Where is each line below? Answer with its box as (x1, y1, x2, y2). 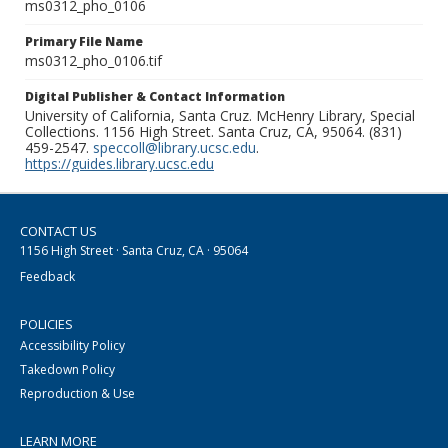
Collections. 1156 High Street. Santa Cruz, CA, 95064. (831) (25, 122, 402, 142)
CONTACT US (20, 222, 97, 241)
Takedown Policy (20, 361, 115, 379)
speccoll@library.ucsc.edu (93, 138, 256, 158)
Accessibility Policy (20, 337, 125, 355)
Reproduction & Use (20, 385, 135, 403)
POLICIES (20, 315, 73, 334)
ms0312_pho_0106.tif (25, 51, 162, 71)
